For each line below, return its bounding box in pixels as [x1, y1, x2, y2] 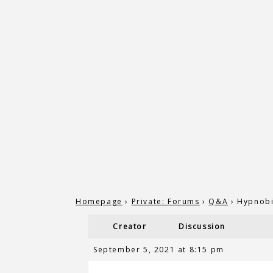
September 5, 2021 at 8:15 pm [93, 244, 224, 255]
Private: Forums [131, 196, 200, 207]
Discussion [179, 221, 225, 232]
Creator [113, 221, 147, 232]
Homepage [76, 196, 122, 207]
